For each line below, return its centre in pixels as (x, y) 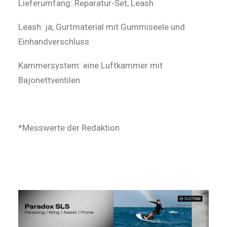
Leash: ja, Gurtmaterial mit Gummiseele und (102, 27)
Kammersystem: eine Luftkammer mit (90, 65)
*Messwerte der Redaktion (69, 128)
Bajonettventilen (49, 80)
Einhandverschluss (54, 42)
